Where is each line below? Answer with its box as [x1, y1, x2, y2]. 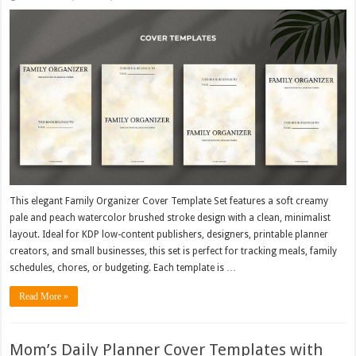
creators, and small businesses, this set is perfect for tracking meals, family [10, 246, 338, 257]
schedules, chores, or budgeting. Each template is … [10, 262, 237, 274]
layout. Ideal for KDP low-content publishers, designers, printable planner [10, 229, 329, 241]
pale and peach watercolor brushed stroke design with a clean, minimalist [10, 212, 331, 224]
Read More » [19, 291, 69, 303]
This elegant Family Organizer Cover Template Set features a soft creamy [10, 195, 329, 207]
